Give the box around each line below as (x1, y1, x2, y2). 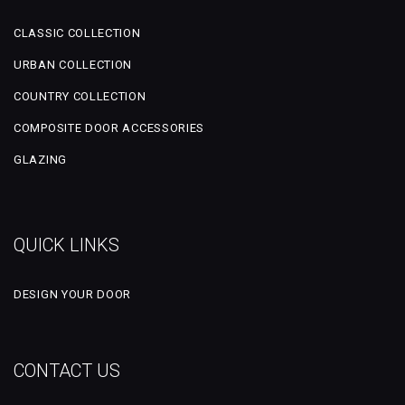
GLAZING (14, 153, 67, 167)
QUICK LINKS (14, 233, 119, 256)
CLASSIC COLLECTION (14, 26, 141, 41)
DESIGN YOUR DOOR (14, 287, 132, 301)
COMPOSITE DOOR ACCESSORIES (14, 121, 205, 136)
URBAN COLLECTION (14, 58, 133, 72)
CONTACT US (14, 360, 120, 382)
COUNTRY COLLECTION (14, 89, 146, 104)
